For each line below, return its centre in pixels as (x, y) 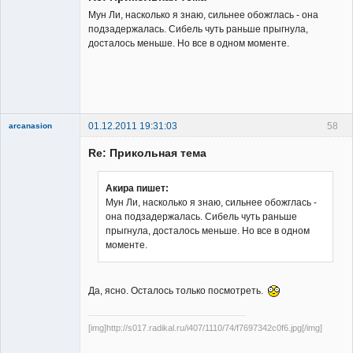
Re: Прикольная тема (147, 152)
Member (26, 227)
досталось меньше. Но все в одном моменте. (189, 44)
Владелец (31, 71)
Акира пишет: (137, 188)
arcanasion (30, 125)
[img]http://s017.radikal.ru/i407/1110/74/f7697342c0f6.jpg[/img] (205, 328)
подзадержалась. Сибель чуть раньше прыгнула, (198, 30)
